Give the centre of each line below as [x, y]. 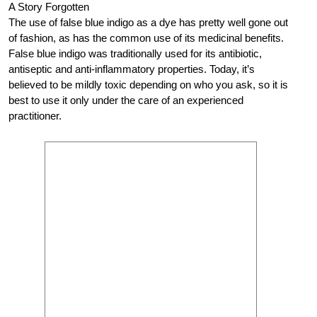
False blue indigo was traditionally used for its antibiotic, [135, 53]
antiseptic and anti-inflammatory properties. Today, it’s [132, 69]
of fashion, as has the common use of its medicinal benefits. [146, 38]
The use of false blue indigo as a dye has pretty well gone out [148, 22]
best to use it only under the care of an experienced [126, 100]
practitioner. [35, 115]
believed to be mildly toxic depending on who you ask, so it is [148, 84]
